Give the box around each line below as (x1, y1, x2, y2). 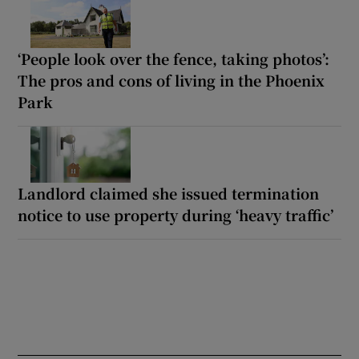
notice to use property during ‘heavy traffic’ (18, 204, 334, 225)
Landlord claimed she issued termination (18, 182, 320, 204)
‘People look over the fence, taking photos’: (18, 47, 330, 69)
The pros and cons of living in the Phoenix (18, 69, 325, 91)
